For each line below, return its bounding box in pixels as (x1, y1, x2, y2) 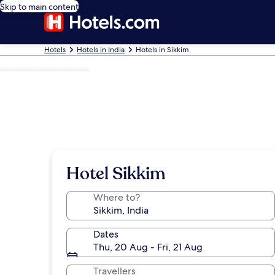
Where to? (93, 191, 140, 204)
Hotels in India (77, 45, 125, 55)
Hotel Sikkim (66, 162, 166, 185)
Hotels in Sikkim (136, 45, 189, 55)
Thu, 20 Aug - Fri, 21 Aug (93, 241, 203, 254)
